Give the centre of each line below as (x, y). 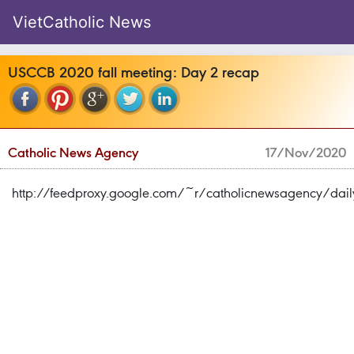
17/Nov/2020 (306, 153)
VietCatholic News (82, 22)
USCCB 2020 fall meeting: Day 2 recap (134, 72)
